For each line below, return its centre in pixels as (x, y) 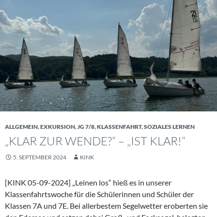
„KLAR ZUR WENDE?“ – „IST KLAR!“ (95, 141)
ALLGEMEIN (21, 126)
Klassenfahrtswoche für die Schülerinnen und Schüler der (99, 194)
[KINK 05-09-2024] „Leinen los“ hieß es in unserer (88, 182)
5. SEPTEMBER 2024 (40, 157)
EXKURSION (58, 126)
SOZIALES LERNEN (169, 126)
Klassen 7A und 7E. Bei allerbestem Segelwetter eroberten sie (106, 205)
